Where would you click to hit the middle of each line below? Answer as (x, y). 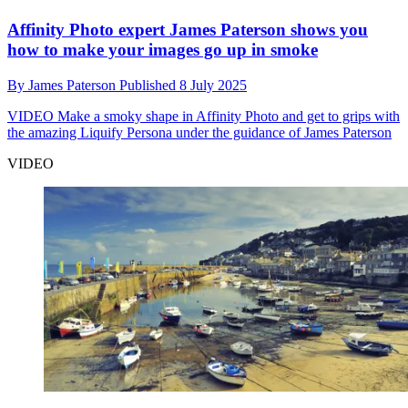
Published (149, 86)
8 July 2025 (213, 86)
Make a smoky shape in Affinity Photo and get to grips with (227, 117)
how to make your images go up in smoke (163, 50)
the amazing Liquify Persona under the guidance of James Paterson (199, 133)
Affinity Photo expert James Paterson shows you (188, 30)
